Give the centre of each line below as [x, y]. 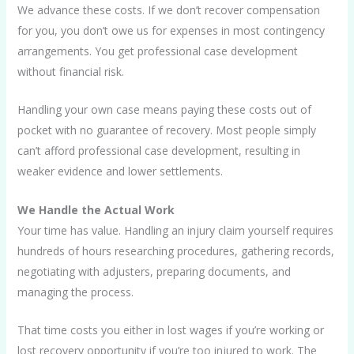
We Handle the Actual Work [96, 209]
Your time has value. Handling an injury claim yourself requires [175, 230]
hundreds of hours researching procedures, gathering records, [175, 250]
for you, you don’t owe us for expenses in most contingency [171, 30]
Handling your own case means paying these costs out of [164, 110]
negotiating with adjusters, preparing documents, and [154, 271]
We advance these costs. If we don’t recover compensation [168, 9]
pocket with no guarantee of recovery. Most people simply [166, 130]
